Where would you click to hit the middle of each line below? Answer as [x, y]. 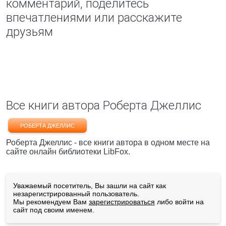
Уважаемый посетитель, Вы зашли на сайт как [90, 186]
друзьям [30, 32]
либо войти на [179, 202]
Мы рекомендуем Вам [51, 202]
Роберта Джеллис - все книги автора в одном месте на [108, 143]
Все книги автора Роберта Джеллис [104, 105]
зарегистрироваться [122, 202]
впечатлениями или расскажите [94, 18]
